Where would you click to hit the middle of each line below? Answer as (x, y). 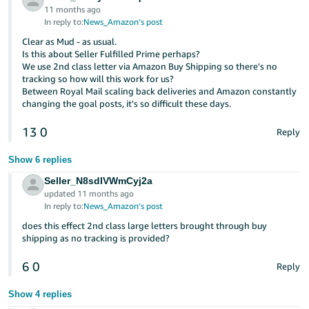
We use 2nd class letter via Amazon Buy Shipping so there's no (150, 66)
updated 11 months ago (89, 193)
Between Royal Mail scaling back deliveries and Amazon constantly (160, 91)
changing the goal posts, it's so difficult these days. (127, 103)
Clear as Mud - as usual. (70, 41)
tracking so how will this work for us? (98, 79)
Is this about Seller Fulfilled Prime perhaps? (111, 54)
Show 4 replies (40, 294)
